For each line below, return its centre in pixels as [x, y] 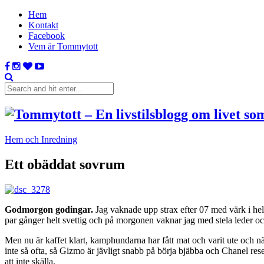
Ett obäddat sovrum [65, 164]
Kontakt [43, 25]
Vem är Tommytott [63, 46]
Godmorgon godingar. [50, 209]
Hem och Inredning [41, 139]
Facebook [47, 36]
